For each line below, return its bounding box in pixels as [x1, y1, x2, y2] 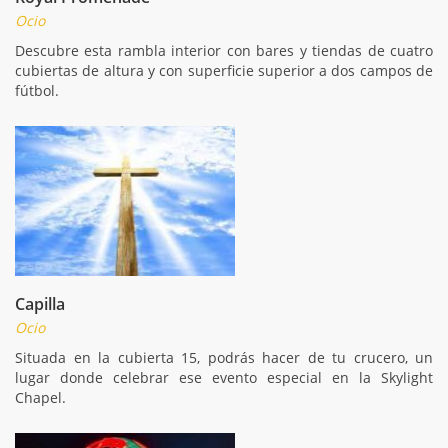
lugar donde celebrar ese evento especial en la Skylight [15, 367, 433, 387]
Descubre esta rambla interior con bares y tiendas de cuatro [15, 40, 433, 60]
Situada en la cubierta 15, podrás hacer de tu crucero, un [15, 347, 433, 367]
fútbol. [15, 80, 59, 100]
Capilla [15, 292, 65, 315]
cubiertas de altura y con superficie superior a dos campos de [15, 60, 433, 80]
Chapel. [15, 387, 66, 407]
